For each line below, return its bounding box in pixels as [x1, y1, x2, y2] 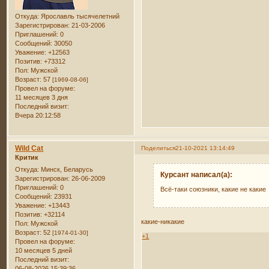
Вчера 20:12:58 [15, 112, 61, 119]
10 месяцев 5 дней [15, 246, 73, 254]
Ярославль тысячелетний [39, 13, 120, 20]
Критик [15, 154, 39, 162]
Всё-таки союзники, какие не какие [160, 185, 267, 193]
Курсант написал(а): [160, 171, 233, 180]
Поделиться [141, 145, 176, 152]
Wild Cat [15, 144, 44, 153]
